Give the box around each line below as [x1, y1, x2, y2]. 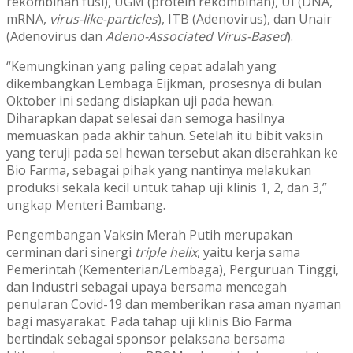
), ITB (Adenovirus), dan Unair [158, 10, 332, 28]
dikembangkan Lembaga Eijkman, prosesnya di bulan [6, 75, 321, 93]
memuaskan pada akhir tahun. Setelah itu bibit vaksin [6, 127, 323, 145]
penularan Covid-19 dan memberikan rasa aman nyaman [6, 295, 341, 314]
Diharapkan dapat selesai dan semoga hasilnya [6, 110, 284, 128]
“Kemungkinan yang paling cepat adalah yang [6, 58, 277, 76]
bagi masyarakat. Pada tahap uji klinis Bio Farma [6, 313, 292, 331]
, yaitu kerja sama [197, 243, 300, 262]
